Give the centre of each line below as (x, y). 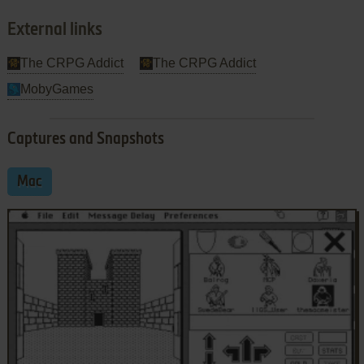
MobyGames (56, 89)
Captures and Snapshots (85, 139)
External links (54, 30)
